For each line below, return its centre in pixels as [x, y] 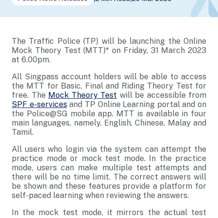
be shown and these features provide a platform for [109, 186]
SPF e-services [39, 104]
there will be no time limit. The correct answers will [109, 177]
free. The [30, 95]
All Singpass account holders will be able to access [109, 77]
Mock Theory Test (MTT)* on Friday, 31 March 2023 [109, 50]
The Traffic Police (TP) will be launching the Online [109, 41]
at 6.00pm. [31, 60]
